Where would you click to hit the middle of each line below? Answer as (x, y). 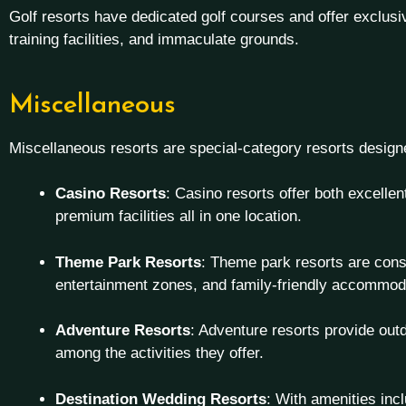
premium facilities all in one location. (179, 216)
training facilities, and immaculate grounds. (154, 39)
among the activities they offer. (159, 353)
